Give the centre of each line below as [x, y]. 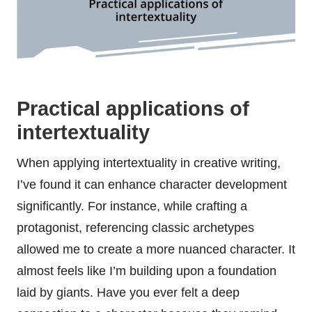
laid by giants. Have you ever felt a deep [128, 292]
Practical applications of [133, 108]
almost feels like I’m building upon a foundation [147, 271]
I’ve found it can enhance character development [152, 184]
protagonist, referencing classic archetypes [135, 227]
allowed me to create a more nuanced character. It [156, 249]
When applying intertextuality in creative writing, [149, 163]
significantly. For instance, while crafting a [132, 206]
